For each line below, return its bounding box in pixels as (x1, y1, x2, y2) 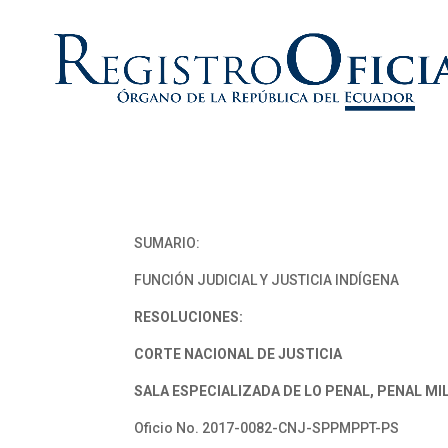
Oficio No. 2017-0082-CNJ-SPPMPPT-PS (134, 420, 400, 436)
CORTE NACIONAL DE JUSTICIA (134, 346, 343, 362)
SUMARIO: (134, 235, 201, 251)
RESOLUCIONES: (134, 309, 244, 325)
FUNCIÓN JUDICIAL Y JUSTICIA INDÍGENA (134, 272, 400, 288)
